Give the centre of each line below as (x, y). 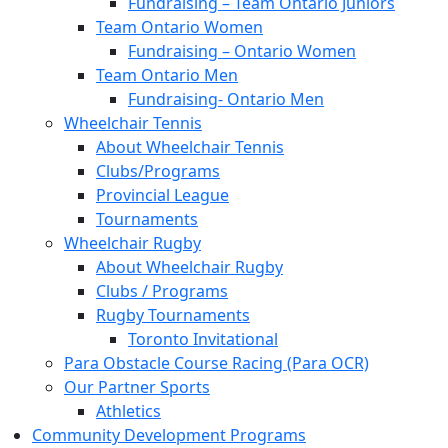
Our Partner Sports (137, 386)
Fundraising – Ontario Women (242, 50)
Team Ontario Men (167, 74)
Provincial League (162, 194)
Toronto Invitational (203, 338)
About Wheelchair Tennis (190, 146)
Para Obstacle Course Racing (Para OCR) (216, 362)
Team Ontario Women (179, 26)
